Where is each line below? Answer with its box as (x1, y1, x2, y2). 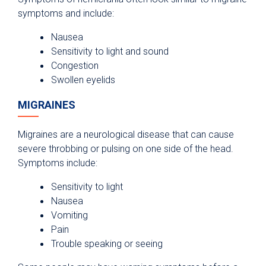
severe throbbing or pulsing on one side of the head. (18, 143, 233, 155)
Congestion (51, 60, 101, 72)
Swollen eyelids (51, 74, 115, 86)
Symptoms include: (18, 157, 97, 169)
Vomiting (51, 210, 88, 221)
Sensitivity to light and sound (51, 46, 169, 58)
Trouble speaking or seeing (51, 238, 163, 250)
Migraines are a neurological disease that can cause (18, 129, 234, 141)
